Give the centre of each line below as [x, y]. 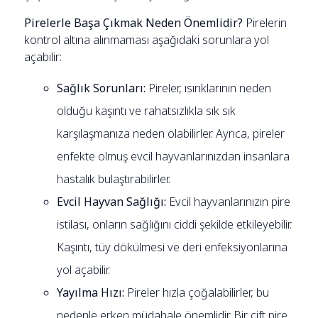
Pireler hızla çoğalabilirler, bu [197, 292]
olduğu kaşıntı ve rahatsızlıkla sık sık [147, 110]
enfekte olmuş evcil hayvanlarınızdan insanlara [174, 156]
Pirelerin [265, 22]
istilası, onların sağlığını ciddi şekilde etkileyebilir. [175, 224]
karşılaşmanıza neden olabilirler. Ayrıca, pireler [171, 133]
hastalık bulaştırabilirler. [114, 179]
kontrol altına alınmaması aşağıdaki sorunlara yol [147, 39]
